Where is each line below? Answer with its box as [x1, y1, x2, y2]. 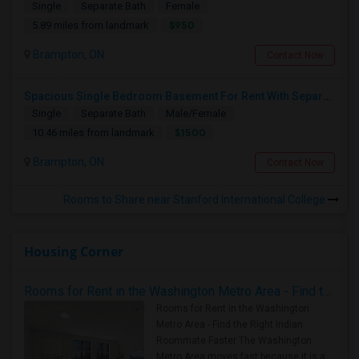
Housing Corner [24, 243, 123, 260]
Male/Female [166, 107, 226, 119]
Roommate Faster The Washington [156, 335, 312, 346]
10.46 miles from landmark [32, 127, 155, 139]
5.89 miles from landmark [32, 19, 149, 31]
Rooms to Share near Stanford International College [63, 193, 328, 206]
